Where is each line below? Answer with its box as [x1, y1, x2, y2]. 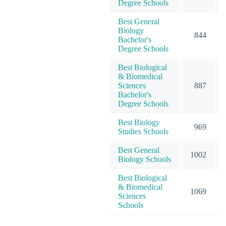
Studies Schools [118, 127, 168, 136]
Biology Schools [118, 154, 171, 163]
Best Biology [118, 118, 160, 127]
